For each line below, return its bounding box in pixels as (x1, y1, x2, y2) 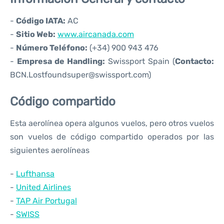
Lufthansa (16, 169, 54, 178)
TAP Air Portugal (16, 196, 77, 205)
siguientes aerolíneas (10, 145, 89, 155)
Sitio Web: (16, 29, 55, 39)
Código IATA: (16, 16, 65, 25)
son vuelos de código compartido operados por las (10, 132, 214, 141)
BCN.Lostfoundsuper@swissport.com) (10, 70, 151, 79)
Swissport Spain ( (105, 56, 175, 66)
